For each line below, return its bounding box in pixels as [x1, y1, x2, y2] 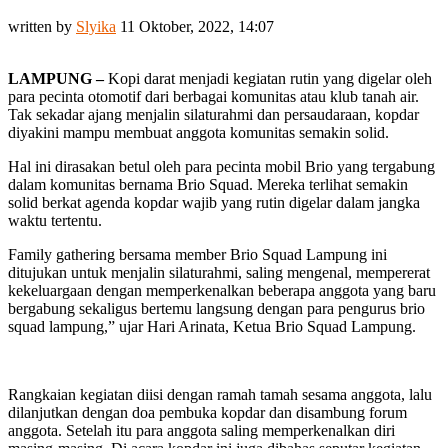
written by [8, 17, 76, 35]
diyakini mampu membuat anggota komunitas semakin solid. [8, 123, 389, 141]
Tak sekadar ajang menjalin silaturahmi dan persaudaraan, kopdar [8, 105, 419, 123]
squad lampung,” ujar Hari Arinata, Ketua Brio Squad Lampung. [8, 317, 416, 335]
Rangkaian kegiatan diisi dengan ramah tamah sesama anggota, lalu [8, 385, 432, 403]
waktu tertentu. [8, 211, 102, 229]
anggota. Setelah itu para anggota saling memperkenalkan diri [8, 421, 395, 439]
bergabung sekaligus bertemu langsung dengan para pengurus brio [8, 299, 425, 317]
